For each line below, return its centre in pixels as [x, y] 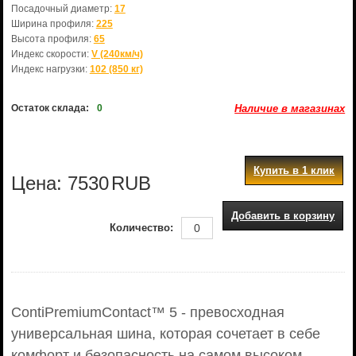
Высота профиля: [52, 39]
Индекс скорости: [51, 54]
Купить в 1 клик [294, 170]
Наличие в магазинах [290, 108]
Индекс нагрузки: [50, 69]
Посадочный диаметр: [62, 9]
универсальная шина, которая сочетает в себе [165, 334]
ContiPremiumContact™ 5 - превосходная [147, 312]
